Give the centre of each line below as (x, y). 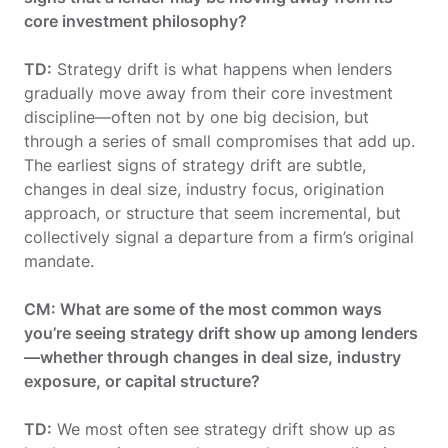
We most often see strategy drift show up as (223, 428)
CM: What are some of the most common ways (203, 308)
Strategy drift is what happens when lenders (222, 68)
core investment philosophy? (135, 20)
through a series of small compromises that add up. (219, 140)
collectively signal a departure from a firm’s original (219, 236)
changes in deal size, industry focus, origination (204, 188)
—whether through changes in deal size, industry (212, 356)
